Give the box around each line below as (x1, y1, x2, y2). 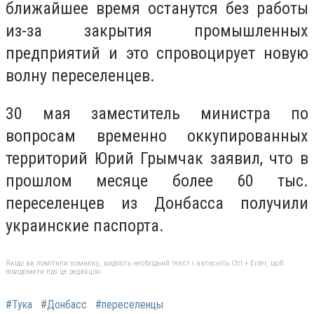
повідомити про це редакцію (6, 266, 100, 276)
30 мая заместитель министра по (6, 103, 308, 123)
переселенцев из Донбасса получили (6, 193, 308, 213)
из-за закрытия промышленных (6, 21, 308, 41)
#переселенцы (95, 297, 163, 311)
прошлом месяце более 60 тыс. (6, 170, 308, 191)
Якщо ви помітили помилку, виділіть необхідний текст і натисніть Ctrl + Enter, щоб (6, 258, 283, 268)
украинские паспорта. (6, 215, 164, 235)
